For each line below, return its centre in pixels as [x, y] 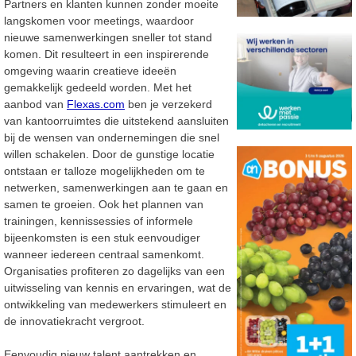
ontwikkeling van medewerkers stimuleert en [115, 305]
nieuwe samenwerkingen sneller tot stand [108, 38]
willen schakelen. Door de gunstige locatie [109, 155]
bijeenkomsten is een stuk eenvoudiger [102, 238]
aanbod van [35, 104]
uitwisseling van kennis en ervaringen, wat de [118, 288]
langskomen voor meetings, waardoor [99, 21]
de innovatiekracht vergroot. [74, 321]
